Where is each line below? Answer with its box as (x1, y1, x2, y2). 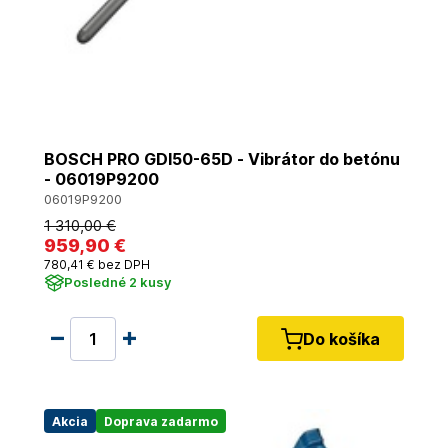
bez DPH (95, 257, 150, 272)
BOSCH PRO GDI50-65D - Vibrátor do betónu (44, 149, 400, 169)
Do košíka (303, 328, 380, 349)
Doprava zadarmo (104, 413, 218, 429)
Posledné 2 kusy (64, 274, 171, 290)
